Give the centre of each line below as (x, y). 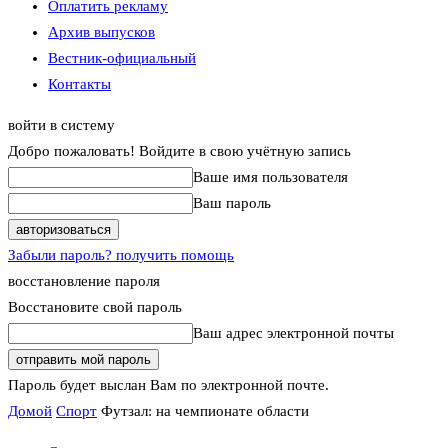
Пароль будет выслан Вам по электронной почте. (168, 385)
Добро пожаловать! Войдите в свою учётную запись (179, 151)
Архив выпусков (101, 32)
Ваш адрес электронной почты (293, 333)
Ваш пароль (232, 203)
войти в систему (61, 125)
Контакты (79, 84)
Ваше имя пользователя (270, 177)
